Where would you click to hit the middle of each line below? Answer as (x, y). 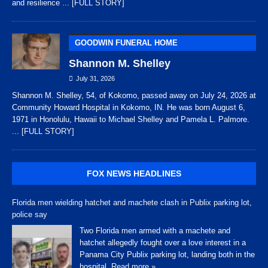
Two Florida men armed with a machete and (155, 230)
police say (30, 215)
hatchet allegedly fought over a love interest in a (163, 242)
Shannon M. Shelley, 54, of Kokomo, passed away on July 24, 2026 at (134, 96)
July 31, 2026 (95, 79)
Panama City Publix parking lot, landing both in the (167, 254)
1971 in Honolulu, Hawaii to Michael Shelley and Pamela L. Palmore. (131, 120)
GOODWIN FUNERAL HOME (126, 43)
